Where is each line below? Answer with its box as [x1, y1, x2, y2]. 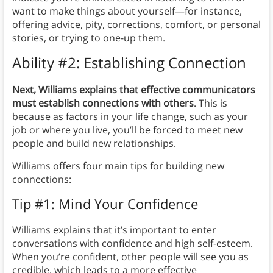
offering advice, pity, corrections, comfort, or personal [12, 18, 261, 32]
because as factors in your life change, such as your [12, 110, 248, 124]
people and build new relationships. [12, 136, 176, 151]
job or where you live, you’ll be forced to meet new [12, 123, 243, 137]
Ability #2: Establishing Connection [12, 52, 246, 73]
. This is [193, 96, 227, 110]
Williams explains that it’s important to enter [12, 223, 216, 237]
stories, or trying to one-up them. [12, 31, 165, 45]
